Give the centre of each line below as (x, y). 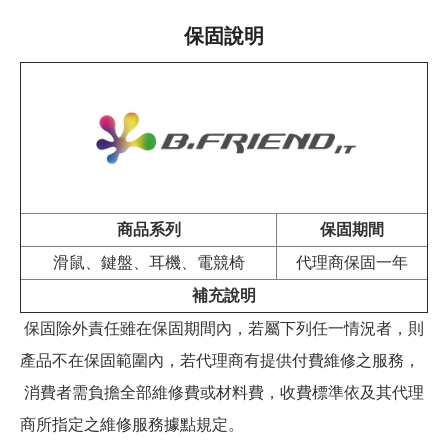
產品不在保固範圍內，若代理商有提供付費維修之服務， (220, 361)
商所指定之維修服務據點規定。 (132, 425)
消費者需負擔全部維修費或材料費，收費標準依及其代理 (222, 393)
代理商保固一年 (352, 263)
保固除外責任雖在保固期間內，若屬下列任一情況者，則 (222, 329)
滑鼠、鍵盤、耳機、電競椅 (148, 263)
